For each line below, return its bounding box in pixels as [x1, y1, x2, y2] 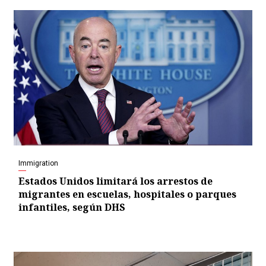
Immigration [18, 159, 58, 168]
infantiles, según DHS [18, 201, 125, 214]
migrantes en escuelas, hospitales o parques [18, 188, 236, 201]
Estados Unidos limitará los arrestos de [18, 175, 213, 188]
